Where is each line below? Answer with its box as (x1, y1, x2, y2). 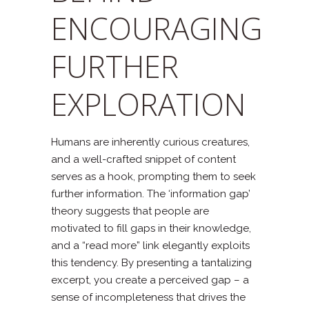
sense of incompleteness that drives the (51, 290, 246, 303)
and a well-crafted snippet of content (51, 152, 236, 166)
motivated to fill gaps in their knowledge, (51, 221, 251, 235)
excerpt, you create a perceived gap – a (51, 273, 249, 286)
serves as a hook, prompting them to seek (51, 170, 256, 183)
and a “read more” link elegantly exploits (51, 239, 250, 252)
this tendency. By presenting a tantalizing (51, 256, 252, 269)
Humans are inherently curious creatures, (51, 135, 250, 148)
